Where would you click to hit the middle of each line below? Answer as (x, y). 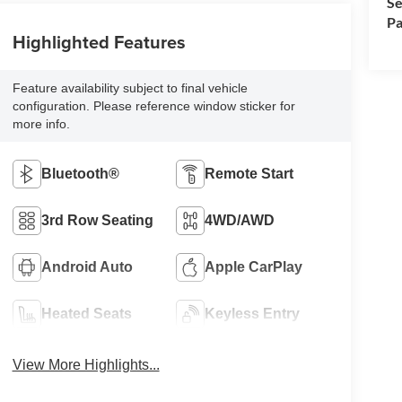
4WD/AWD (240, 220)
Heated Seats (86, 313)
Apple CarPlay (254, 267)
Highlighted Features (99, 41)
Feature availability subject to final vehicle (130, 87)
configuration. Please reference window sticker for (153, 105)
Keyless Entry (253, 313)
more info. (41, 123)
